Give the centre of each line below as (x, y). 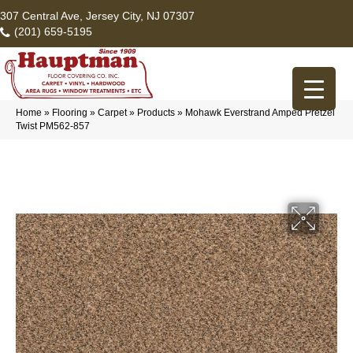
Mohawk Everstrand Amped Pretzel (260, 113)
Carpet (112, 113)
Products (156, 113)
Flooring (70, 113)
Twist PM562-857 (53, 126)
